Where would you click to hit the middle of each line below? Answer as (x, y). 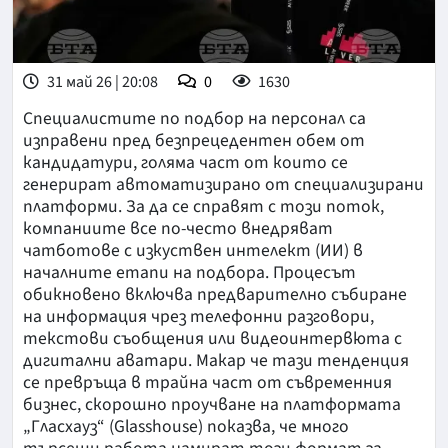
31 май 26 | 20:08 (101, 82)
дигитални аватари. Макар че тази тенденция (216, 361)
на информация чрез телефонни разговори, (198, 317)
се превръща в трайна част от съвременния (207, 383)
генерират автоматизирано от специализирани (223, 185)
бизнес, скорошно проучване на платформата (212, 405)
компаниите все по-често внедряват (178, 229)
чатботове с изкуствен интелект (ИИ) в (193, 251)
